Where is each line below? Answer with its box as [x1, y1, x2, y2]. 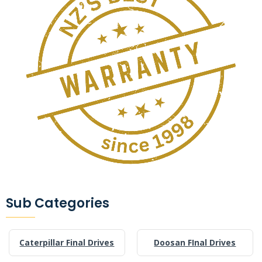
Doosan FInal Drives [154, 236, 236, 248]
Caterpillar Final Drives [19, 236, 115, 248]
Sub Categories [6, 194, 109, 212]
